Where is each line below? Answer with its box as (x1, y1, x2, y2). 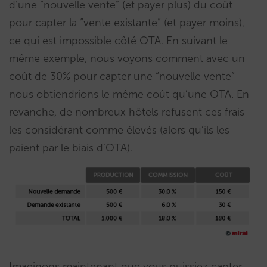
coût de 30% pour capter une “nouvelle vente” (9, 69, 235, 83)
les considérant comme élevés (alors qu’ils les (9, 123, 229, 136)
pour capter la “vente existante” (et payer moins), (9, 15, 244, 29)
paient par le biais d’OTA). (9, 141, 132, 154)
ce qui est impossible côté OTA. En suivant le (9, 33, 228, 47)
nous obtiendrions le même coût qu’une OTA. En (9, 87, 249, 101)
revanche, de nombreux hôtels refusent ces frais (9, 105, 244, 119)
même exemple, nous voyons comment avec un (9, 51, 245, 65)
